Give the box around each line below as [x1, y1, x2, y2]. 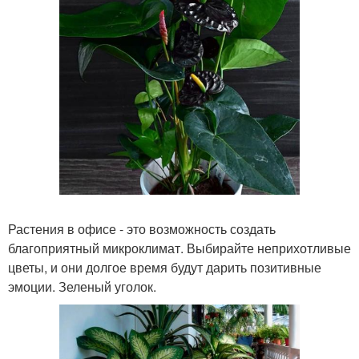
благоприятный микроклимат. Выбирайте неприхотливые [8, 238, 351, 257]
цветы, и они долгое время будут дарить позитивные [8, 257, 321, 276]
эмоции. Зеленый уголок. [8, 276, 156, 296]
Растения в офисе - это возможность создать [8, 219, 276, 238]
